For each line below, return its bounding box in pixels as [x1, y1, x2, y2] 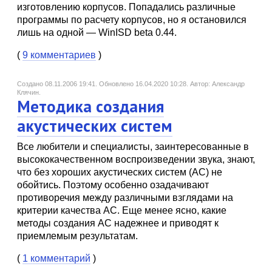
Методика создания [17, 96, 164, 117]
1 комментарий [22, 253, 90, 263]
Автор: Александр [190, 80, 245, 87]
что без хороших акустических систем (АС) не [17, 167, 222, 177]
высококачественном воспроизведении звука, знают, [17, 154, 255, 165]
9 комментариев [22, 50, 96, 60]
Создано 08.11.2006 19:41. [17, 80, 99, 87]
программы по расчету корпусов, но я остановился [17, 15, 246, 25]
